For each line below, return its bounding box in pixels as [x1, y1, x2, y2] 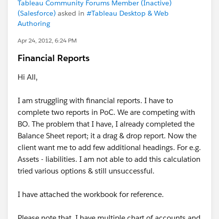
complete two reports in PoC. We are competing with [18, 108, 195, 117]
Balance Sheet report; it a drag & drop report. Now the [18, 131, 197, 140]
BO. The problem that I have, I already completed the [18, 119, 195, 129]
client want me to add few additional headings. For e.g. [18, 143, 201, 152]
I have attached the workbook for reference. [18, 190, 164, 199]
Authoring [18, 19, 50, 28]
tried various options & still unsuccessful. [18, 166, 154, 175]
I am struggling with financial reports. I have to [18, 96, 173, 105]
